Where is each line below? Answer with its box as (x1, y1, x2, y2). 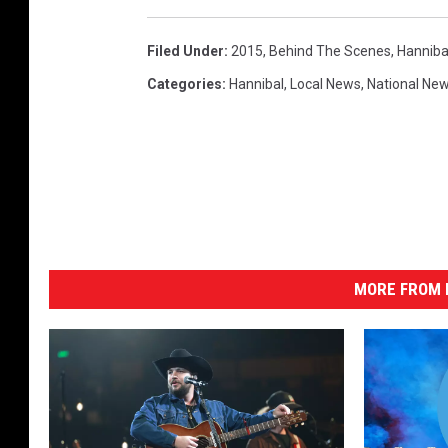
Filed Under (147, 43, 224, 60)
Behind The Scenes (269, 43, 391, 60)
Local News (290, 76, 361, 93)
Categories (147, 76, 222, 93)
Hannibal (229, 76, 284, 93)
